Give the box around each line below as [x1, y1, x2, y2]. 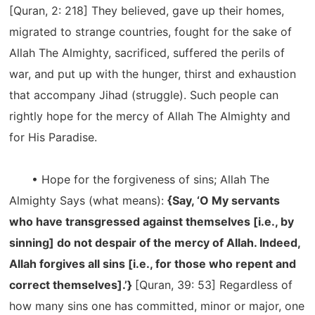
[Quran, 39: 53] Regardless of [135, 278, 293, 292]
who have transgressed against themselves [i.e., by [9, 214, 295, 229]
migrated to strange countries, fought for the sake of [9, 25, 292, 39]
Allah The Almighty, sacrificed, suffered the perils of [9, 46, 285, 60]
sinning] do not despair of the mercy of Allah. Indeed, [9, 236, 301, 250]
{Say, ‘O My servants [167, 193, 281, 207]
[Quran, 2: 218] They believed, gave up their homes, [9, 4, 285, 18]
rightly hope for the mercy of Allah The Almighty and [9, 109, 291, 123]
